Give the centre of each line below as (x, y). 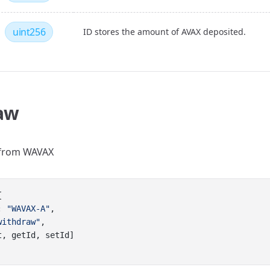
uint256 (29, 32)
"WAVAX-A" (28, 209)
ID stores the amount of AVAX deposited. (165, 32)
